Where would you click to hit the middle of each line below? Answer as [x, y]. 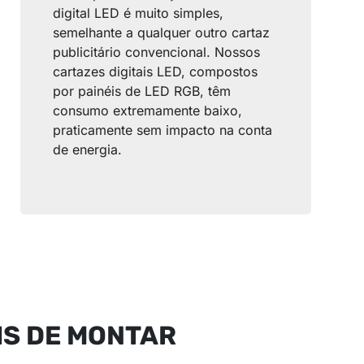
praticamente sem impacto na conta [162, 130]
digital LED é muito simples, [138, 13]
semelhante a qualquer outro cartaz [161, 33]
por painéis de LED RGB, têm [141, 91]
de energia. [87, 150]
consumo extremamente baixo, [147, 111]
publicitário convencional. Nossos [156, 52]
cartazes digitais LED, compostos [155, 72]
